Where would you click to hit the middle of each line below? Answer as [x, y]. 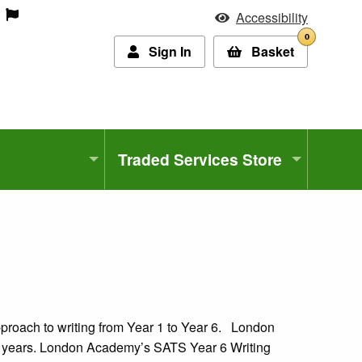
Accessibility [272, 17]
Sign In [170, 52]
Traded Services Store [200, 159]
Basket [273, 52]
